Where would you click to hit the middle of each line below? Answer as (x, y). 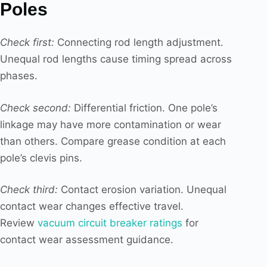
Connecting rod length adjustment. (139, 43)
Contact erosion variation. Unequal (142, 190)
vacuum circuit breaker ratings (110, 223)
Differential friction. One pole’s (144, 108)
